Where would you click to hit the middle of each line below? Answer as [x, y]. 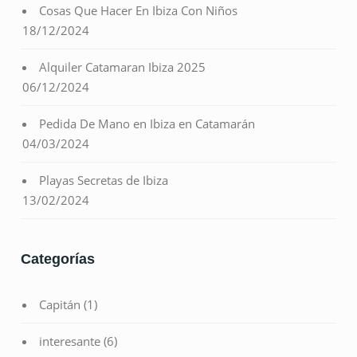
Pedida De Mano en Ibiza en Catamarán [147, 124]
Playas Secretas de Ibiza [104, 180]
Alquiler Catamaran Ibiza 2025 [123, 67]
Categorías [58, 259]
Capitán [60, 305]
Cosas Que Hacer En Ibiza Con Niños [139, 11]
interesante [70, 341]
